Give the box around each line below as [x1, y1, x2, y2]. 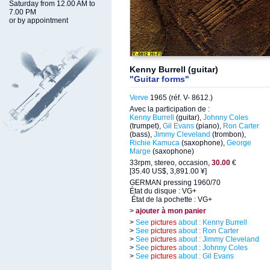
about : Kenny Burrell [177, 218, 247, 227]
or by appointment [9, 16, 68, 25]
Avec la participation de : [130, 105, 210, 113]
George [227, 139, 251, 147]
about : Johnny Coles [177, 243, 248, 252]
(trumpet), [130, 122, 163, 130]
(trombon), [210, 130, 246, 139]
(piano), [194, 122, 223, 130]
